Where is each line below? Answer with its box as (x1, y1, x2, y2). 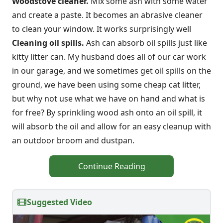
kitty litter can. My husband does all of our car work (12, 51, 206, 62)
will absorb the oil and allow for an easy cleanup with (12, 121, 211, 132)
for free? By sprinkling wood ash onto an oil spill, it (12, 107, 202, 118)
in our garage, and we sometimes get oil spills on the (12, 65, 211, 76)
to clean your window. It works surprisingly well (12, 23, 191, 34)
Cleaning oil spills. (12, 37, 86, 48)
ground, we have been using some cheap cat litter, (12, 79, 201, 90)
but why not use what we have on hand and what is (12, 93, 205, 104)
